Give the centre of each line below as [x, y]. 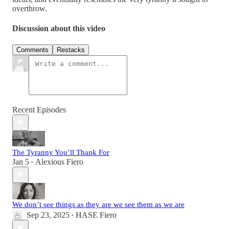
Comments [32, 50]
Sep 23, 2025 [48, 215]
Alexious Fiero [59, 162]
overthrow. [30, 8]
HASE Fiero [96, 215]
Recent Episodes [39, 109]
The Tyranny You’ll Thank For [61, 152]
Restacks [71, 50]
